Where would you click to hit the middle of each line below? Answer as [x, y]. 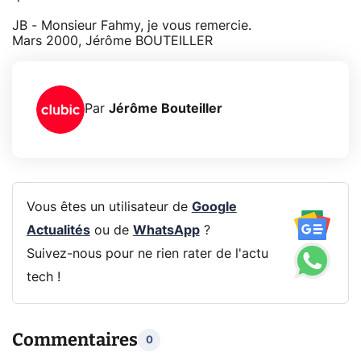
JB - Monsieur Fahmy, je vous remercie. [132, 25]
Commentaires [75, 340]
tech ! [43, 278]
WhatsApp [166, 231]
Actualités [58, 231]
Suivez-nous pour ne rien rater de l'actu [147, 254]
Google [214, 207]
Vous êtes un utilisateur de [109, 207]
